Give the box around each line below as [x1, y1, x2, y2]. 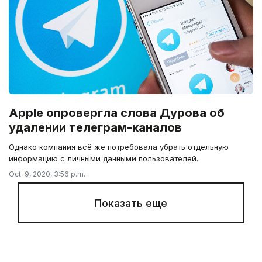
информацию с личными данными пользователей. [9, 153, 198, 163]
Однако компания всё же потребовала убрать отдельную [9, 142, 229, 151]
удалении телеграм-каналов [9, 120, 182, 135]
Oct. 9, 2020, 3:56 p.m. [9, 169, 85, 178]
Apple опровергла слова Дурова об [9, 105, 225, 120]
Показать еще [95, 196, 167, 209]
